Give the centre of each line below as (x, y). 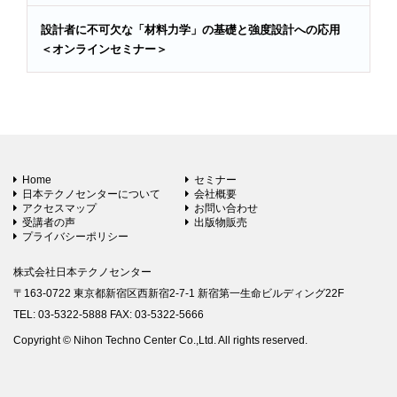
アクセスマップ (59, 208)
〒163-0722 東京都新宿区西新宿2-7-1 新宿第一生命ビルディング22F (179, 293)
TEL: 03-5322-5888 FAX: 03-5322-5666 (109, 314)
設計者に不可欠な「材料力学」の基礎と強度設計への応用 (196, 29)
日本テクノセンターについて (91, 194)
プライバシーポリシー (75, 236)
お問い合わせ (226, 208)
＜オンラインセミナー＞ (104, 49)
